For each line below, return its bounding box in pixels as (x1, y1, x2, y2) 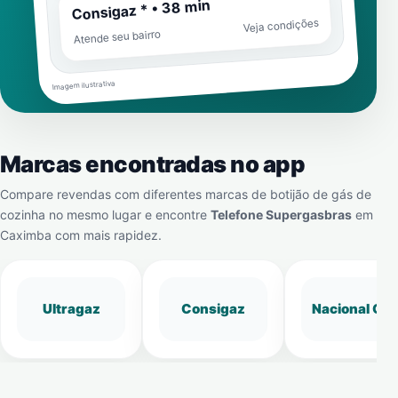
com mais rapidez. (52, 227, 162, 243)
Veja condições (242, 16, 319, 35)
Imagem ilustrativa (52, 78, 115, 92)
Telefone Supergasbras (211, 207, 352, 222)
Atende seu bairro (73, 27, 162, 47)
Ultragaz (42, 300, 100, 317)
